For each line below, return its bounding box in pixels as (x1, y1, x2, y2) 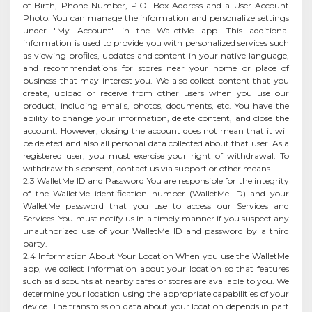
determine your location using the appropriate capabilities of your (23, 288, 289, 299)
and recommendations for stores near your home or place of (23, 62, 289, 73)
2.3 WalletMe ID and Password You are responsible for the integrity (23, 175, 289, 186)
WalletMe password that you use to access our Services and (23, 200, 289, 211)
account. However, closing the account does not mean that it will (23, 125, 289, 136)
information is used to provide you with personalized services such (23, 37, 289, 48)
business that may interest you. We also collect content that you (23, 75, 289, 86)
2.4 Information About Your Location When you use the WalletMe (23, 250, 289, 261)
